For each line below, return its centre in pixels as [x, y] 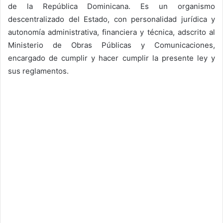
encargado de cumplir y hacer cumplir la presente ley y [111, 58]
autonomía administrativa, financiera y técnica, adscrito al [111, 32]
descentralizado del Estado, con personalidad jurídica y [111, 19]
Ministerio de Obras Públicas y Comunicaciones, [111, 45]
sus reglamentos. [38, 71]
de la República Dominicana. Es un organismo [111, 6]
